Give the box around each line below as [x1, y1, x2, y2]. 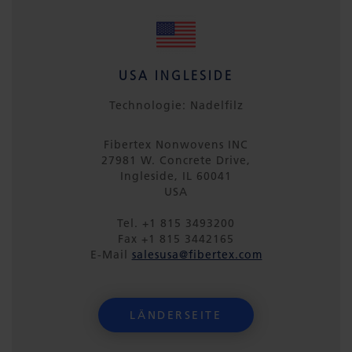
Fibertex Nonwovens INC [104, 137, 248, 152]
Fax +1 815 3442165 [118, 232, 234, 246]
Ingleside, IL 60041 [120, 169, 232, 183]
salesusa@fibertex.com [131, 247, 262, 262]
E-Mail [90, 247, 132, 262]
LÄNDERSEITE [130, 308, 222, 322]
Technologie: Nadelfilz [108, 98, 244, 112]
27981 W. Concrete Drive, [101, 153, 251, 167]
